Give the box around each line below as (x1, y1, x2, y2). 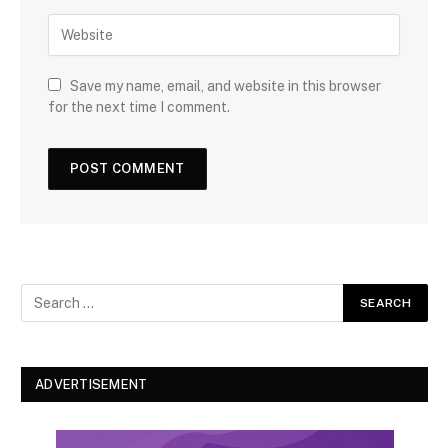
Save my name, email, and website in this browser (70, 78, 381, 95)
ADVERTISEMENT (35, 377, 148, 393)
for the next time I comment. (48, 99, 230, 116)
